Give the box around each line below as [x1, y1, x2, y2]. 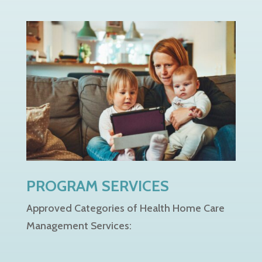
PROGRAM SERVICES [26, 176, 169, 195]
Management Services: [26, 219, 132, 232]
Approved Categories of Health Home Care [26, 201, 225, 215]
